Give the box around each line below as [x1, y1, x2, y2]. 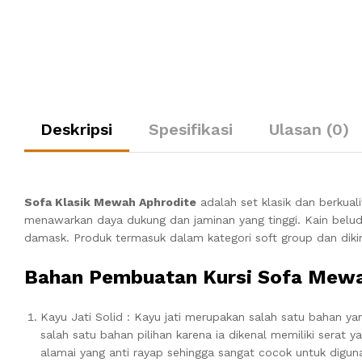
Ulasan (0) [269, 119, 349, 139]
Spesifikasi [149, 119, 233, 139]
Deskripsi [40, 119, 112, 139]
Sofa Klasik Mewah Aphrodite [24, 195, 196, 208]
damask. [24, 230, 74, 244]
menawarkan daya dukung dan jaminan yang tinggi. [24, 213, 305, 226]
